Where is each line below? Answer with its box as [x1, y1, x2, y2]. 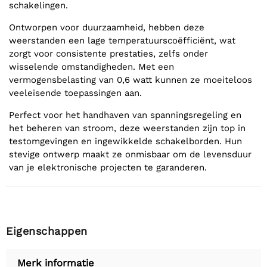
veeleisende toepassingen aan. [9, 87, 142, 98]
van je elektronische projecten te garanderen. [9, 162, 207, 173]
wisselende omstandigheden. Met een [9, 61, 174, 72]
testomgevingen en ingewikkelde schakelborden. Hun [9, 135, 242, 147]
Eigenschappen [6, 224, 88, 237]
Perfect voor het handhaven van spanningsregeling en [9, 109, 241, 120]
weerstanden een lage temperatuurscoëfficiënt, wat [9, 35, 235, 46]
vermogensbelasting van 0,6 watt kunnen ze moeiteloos [9, 74, 252, 85]
